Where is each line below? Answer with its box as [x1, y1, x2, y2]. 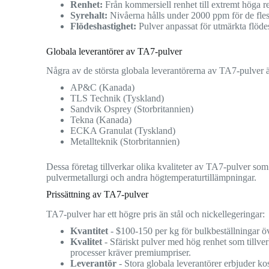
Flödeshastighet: [70, 20, 137, 31]
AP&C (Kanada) [70, 82, 135, 93]
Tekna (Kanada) [70, 115, 132, 125]
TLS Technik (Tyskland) [70, 93, 165, 104]
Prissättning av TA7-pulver [46, 189, 149, 200]
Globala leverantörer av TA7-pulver [46, 46, 183, 56]
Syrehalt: [70, 10, 108, 20]
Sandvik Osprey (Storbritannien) [70, 104, 194, 115]
